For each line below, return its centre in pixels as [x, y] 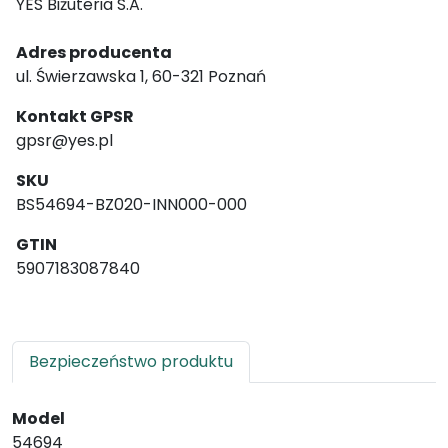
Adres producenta [94, 52]
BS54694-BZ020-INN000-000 [131, 204]
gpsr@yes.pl [64, 140]
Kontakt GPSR [75, 116]
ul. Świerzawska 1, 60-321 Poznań [141, 76]
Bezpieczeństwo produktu [131, 361]
